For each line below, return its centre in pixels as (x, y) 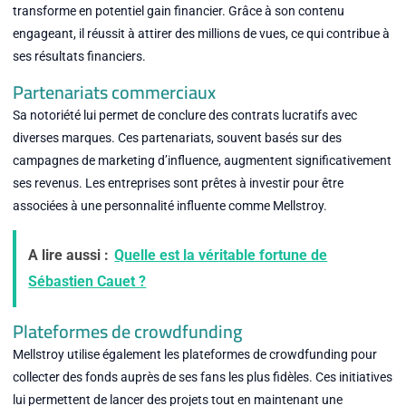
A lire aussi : (69, 256)
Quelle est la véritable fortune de (221, 256)
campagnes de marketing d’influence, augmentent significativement (202, 160)
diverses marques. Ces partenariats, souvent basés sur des (177, 137)
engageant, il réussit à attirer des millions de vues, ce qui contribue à (201, 34)
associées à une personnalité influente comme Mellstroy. (169, 205)
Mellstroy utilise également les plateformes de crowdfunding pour (194, 354)
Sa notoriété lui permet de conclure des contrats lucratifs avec (184, 115)
